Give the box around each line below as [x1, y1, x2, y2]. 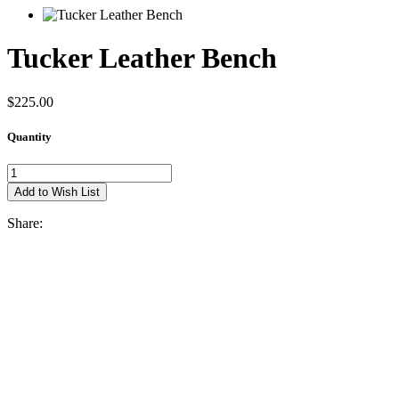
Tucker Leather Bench [7, 42, 277, 75]
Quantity [7, 130, 52, 144]
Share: [7, 216, 43, 232]
